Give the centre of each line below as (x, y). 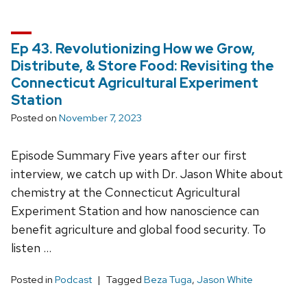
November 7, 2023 (100, 118)
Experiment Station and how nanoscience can (135, 210)
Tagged (125, 279)
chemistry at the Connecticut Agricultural (125, 192)
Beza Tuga (168, 279)
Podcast (73, 279)
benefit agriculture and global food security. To (138, 229)
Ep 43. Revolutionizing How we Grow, (133, 48)
